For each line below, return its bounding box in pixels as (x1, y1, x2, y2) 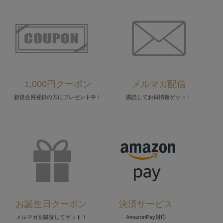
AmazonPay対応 (125, 214, 166, 221)
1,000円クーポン (24, 79, 92, 90)
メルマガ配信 (132, 79, 186, 90)
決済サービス (119, 199, 173, 210)
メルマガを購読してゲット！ (15, 214, 87, 221)
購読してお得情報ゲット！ (126, 94, 192, 101)
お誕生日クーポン (15, 199, 87, 210)
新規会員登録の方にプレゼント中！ (14, 94, 102, 101)
